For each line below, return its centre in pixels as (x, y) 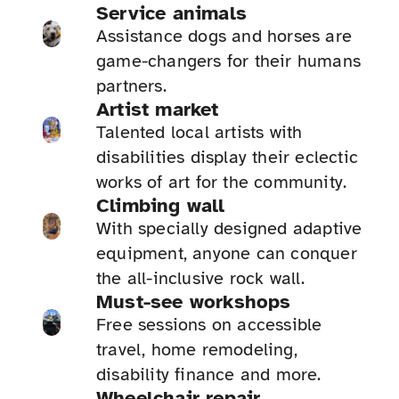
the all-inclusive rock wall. (201, 279)
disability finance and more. (209, 375)
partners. (131, 86)
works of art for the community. (222, 183)
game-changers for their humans (228, 61)
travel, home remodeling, (197, 350)
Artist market (158, 110)
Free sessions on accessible (209, 325)
